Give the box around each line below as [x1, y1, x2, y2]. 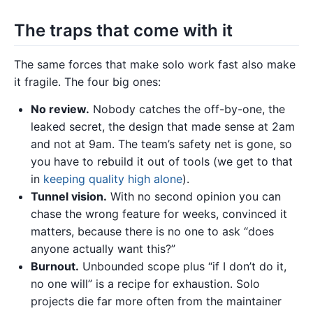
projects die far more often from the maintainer [31, 294, 282, 309]
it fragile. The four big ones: [14, 75, 161, 89]
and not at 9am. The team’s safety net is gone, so [31, 137, 292, 152]
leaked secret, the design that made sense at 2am [31, 119, 295, 134]
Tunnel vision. [31, 189, 107, 204]
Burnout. [31, 259, 79, 274]
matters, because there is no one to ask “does [31, 224, 274, 239]
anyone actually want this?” [31, 242, 175, 256]
